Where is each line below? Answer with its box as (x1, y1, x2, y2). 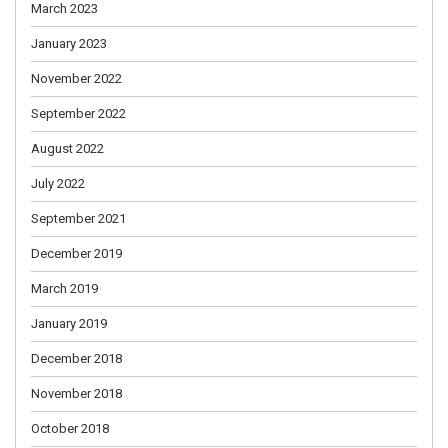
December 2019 (31, 245, 122, 261)
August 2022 (31, 140, 104, 156)
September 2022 (31, 105, 126, 121)
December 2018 (31, 350, 122, 366)
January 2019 (31, 315, 107, 331)
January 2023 (31, 35, 107, 51)
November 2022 (31, 70, 122, 86)
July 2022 (31, 175, 85, 191)
